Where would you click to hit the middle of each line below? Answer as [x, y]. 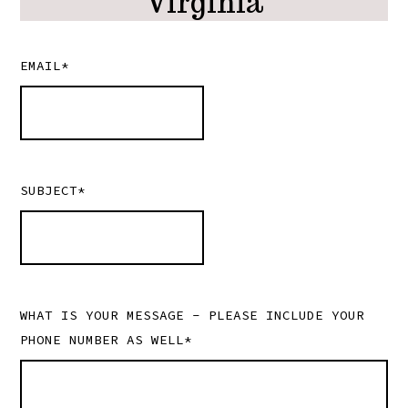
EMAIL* [45, 66]
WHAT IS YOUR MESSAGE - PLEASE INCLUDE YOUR [193, 316]
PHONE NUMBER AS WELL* [107, 340]
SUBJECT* [53, 191]
